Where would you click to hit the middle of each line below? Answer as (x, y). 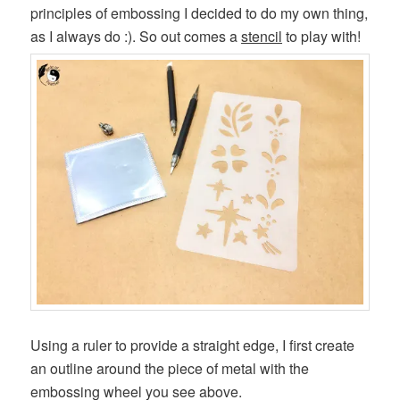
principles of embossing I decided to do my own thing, (200, 12)
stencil (262, 36)
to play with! (322, 36)
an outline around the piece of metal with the (170, 369)
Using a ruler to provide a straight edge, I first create (193, 346)
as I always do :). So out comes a (136, 36)
